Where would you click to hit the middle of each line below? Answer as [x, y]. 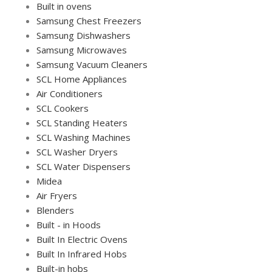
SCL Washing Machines [83, 137]
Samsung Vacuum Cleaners [92, 64]
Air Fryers [57, 195]
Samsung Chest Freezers [89, 20]
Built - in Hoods [69, 224]
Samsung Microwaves [82, 49]
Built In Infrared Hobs [82, 253]
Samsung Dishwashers [83, 35]
